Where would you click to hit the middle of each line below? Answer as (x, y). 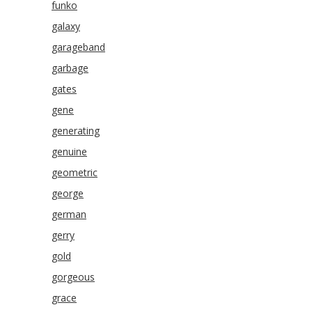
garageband (78, 47)
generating (76, 131)
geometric (75, 172)
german (69, 214)
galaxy (66, 26)
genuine (69, 151)
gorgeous (73, 277)
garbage (70, 68)
